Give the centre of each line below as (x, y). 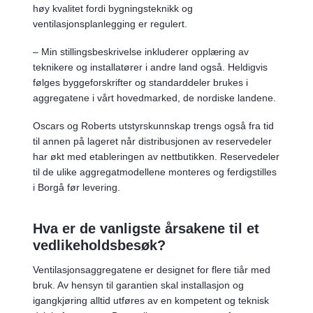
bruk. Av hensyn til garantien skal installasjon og (138, 285)
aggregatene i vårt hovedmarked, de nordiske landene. (154, 97)
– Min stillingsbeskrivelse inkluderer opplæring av (141, 51)
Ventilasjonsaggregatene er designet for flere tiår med (152, 269)
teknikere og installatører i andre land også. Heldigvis (150, 67)
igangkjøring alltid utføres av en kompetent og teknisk (151, 300)
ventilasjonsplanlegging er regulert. (110, 23)
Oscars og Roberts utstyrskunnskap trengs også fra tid (153, 125)
